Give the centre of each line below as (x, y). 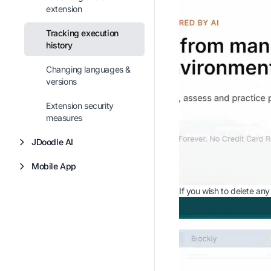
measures (64, 118)
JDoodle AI (52, 142)
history (59, 45)
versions (61, 81)
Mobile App (54, 166)
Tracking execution (82, 33)
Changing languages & (88, 69)
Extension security (80, 106)
